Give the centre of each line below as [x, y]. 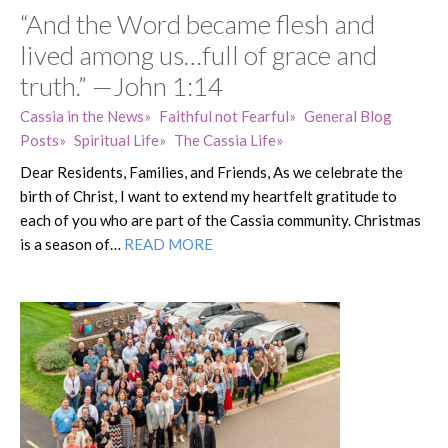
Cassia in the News [82, 115]
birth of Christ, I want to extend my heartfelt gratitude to [208, 195]
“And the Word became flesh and [197, 23]
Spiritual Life [116, 139]
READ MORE [168, 243]
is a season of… [72, 243]
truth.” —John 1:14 [121, 85]
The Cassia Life [225, 139]
